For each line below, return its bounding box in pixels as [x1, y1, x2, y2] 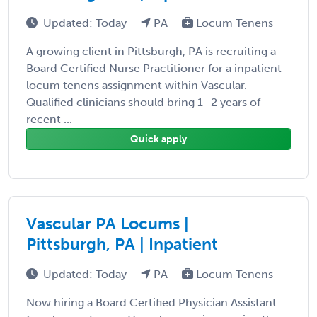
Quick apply [130, 132, 187, 145]
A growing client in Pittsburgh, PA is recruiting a [26, 44, 276, 58]
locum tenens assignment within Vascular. [26, 78, 247, 92]
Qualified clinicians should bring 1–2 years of [26, 95, 260, 109]
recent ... [26, 112, 72, 126]
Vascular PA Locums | [26, 213, 189, 234]
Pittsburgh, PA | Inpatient [26, 234, 218, 254]
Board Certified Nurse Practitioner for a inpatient [26, 61, 282, 75]
